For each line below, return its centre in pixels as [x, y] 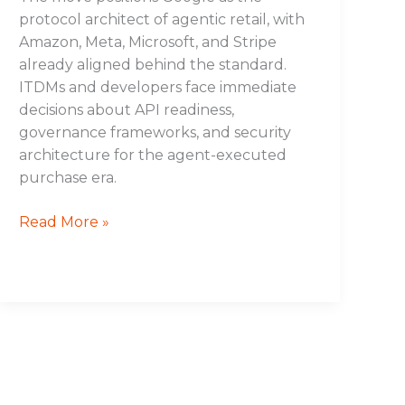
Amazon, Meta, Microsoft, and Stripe [148, 42]
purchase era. [68, 177]
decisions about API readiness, [127, 109]
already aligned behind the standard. [153, 64]
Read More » [65, 221]
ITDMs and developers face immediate [158, 87]
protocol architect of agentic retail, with [162, 19]
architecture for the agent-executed [153, 155]
